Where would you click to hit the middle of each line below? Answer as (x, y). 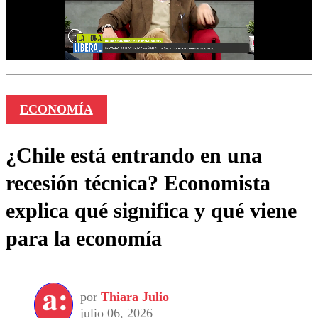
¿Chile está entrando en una (134, 155)
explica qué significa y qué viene (151, 211)
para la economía (84, 238)
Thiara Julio (135, 296)
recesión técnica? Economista (138, 183)
